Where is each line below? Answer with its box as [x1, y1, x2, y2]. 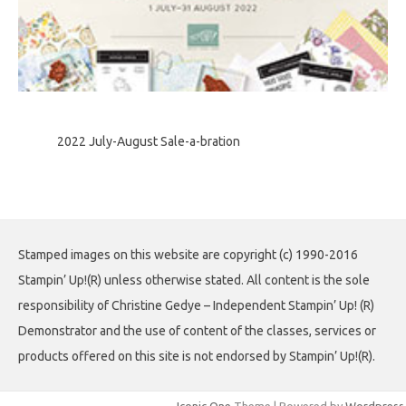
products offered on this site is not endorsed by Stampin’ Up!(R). [18, 349, 375, 364]
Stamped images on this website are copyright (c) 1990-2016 [18, 247, 358, 263]
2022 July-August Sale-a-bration [56, 134, 240, 150]
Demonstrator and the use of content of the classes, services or [18, 324, 376, 339]
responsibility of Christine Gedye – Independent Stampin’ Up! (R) [18, 298, 374, 314]
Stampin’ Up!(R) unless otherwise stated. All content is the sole [18, 273, 370, 288]
